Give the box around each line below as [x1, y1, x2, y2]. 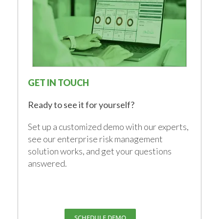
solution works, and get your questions [28, 145, 172, 156]
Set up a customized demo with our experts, [28, 121, 189, 132]
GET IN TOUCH [28, 77, 89, 88]
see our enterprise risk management [28, 133, 163, 144]
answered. [28, 157, 67, 169]
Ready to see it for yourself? [28, 99, 135, 110]
